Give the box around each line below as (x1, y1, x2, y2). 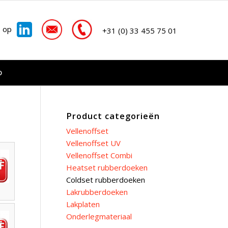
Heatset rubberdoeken (66, 162, 148, 173)
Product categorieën (66, 110, 160, 122)
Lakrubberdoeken (66, 187, 128, 197)
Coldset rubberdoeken (66, 175, 145, 185)
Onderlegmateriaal (66, 211, 132, 221)
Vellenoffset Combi (66, 150, 132, 160)
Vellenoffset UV (66, 138, 121, 148)
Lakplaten (66, 199, 100, 209)
